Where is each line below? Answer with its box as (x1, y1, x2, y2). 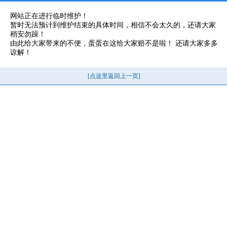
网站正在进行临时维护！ (10, 12, 88, 20)
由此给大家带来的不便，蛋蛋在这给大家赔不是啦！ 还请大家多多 (10, 40, 218, 47)
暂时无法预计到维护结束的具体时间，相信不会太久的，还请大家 (10, 21, 216, 29)
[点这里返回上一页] (88, 72, 140, 80)
